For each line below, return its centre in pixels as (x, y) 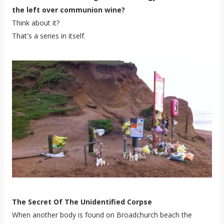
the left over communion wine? (68, 9)
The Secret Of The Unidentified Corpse (82, 201)
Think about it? (35, 22)
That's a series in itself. (48, 35)
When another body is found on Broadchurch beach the (102, 214)
